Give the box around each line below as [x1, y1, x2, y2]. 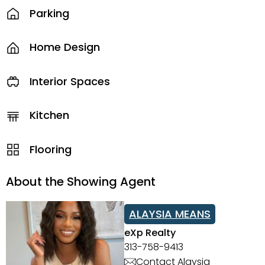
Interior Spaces [30, 73, 110, 89]
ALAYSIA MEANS [129, 206, 211, 221]
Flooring [30, 141, 72, 157]
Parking [30, 5, 69, 21]
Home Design [30, 40, 100, 54]
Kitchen [30, 108, 69, 122]
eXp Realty [124, 225, 176, 240]
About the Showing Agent [6, 173, 156, 190]
